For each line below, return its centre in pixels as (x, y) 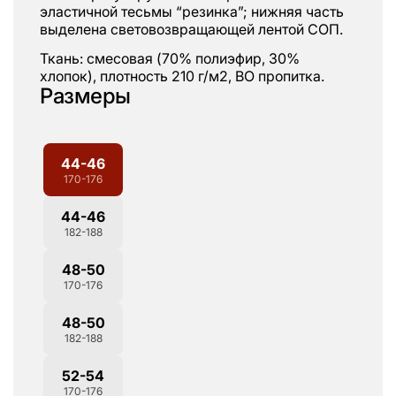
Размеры (85, 96)
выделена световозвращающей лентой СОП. (191, 29)
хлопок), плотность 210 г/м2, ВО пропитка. (182, 76)
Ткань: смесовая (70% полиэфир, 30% (170, 58)
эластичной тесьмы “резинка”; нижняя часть (192, 11)
